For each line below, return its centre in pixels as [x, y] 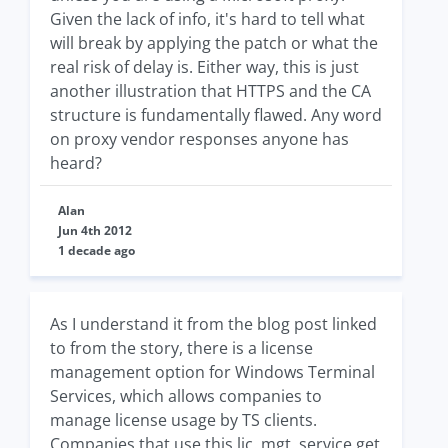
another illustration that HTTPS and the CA [210, 91]
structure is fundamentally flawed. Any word [216, 115]
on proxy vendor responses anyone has [199, 139]
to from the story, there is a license [181, 348]
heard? [76, 163]
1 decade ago [96, 251]
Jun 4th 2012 [95, 231]
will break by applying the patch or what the [214, 43]
